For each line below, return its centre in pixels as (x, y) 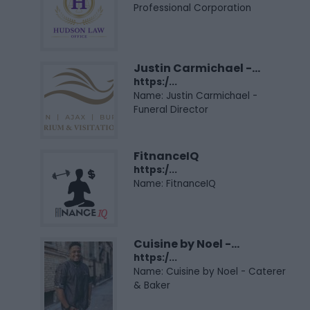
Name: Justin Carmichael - (195, 96)
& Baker (152, 286)
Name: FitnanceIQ (175, 184)
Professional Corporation (192, 8)
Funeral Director (171, 110)
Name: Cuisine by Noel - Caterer (210, 272)
